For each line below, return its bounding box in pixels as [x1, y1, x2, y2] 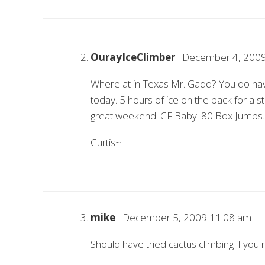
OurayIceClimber [91, 50, 175, 64]
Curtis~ [91, 135, 121, 149]
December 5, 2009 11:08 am [115, 210, 251, 224]
